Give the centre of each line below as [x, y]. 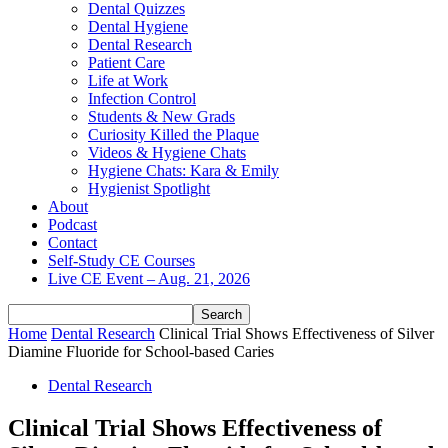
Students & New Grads [161, 116]
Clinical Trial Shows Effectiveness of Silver [296, 333]
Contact [72, 242]
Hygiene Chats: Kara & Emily [183, 170]
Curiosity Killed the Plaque [173, 134]
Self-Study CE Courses [121, 260]
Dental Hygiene [138, 26]
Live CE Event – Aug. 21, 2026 [149, 278]
